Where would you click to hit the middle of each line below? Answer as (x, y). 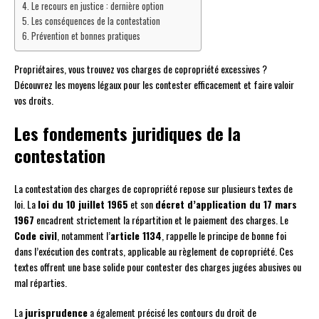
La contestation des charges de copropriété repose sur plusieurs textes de (153, 188)
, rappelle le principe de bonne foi (224, 235)
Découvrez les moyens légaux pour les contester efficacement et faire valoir (154, 84)
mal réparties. (41, 282)
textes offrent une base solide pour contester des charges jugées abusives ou (158, 266)
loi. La (26, 204)
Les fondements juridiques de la (127, 133)
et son (142, 204)
